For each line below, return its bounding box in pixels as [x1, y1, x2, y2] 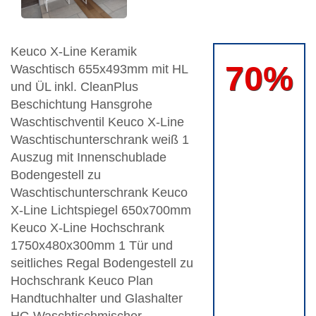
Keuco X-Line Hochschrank [11, 221, 164, 236]
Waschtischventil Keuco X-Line [11, 115, 184, 130]
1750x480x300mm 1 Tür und [11, 238, 173, 253]
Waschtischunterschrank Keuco [11, 186, 188, 200]
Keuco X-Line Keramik [11, 44, 137, 59]
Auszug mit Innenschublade [11, 150, 166, 165]
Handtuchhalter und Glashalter [11, 291, 183, 306]
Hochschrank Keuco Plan [11, 274, 153, 288]
